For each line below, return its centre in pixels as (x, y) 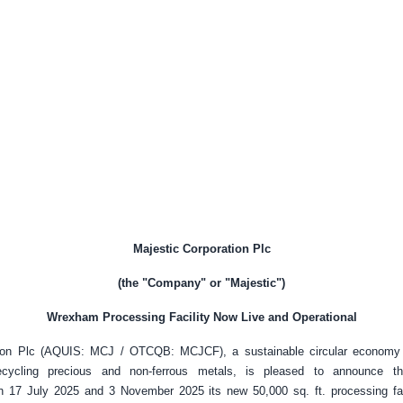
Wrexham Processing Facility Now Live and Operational (201, 318)
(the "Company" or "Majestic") (201, 283)
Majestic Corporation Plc (201, 249)
